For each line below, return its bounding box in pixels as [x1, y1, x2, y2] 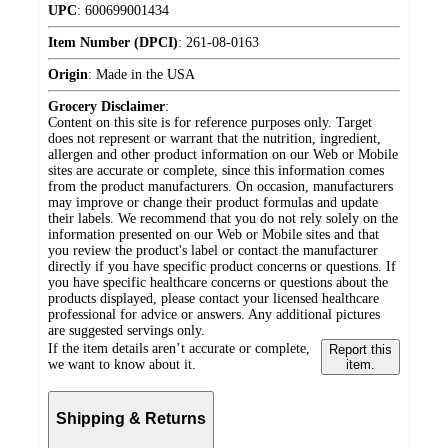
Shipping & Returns [56, 410, 206, 428]
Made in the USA [96, 67, 195, 83]
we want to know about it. [48, 357, 196, 373]
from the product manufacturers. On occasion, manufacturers [48, 179, 393, 195]
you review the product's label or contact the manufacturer [48, 243, 378, 259]
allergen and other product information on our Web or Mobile [48, 147, 398, 163]
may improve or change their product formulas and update [48, 195, 378, 211]
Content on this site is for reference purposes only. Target [48, 115, 372, 131]
